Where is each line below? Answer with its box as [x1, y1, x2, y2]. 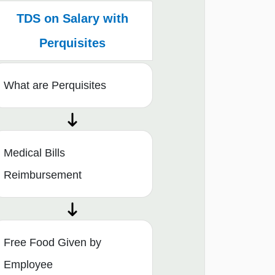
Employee [4, 258, 53, 271]
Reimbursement [4, 168, 82, 181]
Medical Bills [4, 146, 65, 159]
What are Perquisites [4, 79, 106, 91]
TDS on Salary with [16, 11, 128, 25]
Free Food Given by [4, 236, 101, 249]
